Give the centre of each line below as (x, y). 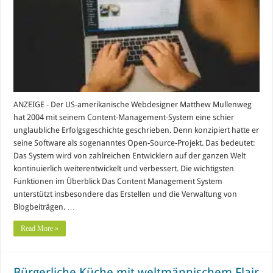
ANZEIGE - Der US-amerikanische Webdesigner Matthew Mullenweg (133, 104)
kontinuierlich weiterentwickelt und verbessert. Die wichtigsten (124, 168)
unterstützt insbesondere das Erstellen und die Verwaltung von (126, 194)
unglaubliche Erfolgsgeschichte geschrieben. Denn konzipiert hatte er (136, 130)
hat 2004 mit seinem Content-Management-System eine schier (124, 117)
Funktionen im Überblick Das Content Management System (118, 181)
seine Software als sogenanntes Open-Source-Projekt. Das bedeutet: (134, 143)
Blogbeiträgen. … (44, 207)
